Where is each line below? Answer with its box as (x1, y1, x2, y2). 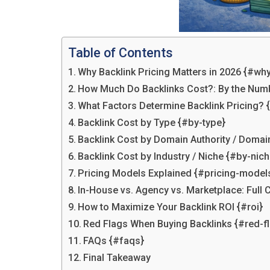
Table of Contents (68, 45, 173, 60)
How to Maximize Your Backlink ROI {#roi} (78, 201, 263, 213)
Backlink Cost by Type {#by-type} (78, 116, 226, 128)
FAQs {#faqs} (83, 234, 145, 246)
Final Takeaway (83, 251, 151, 263)
